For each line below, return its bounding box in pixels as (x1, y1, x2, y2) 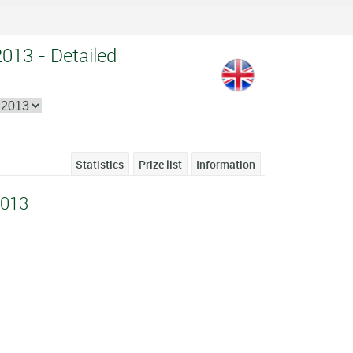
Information (196, 156, 256, 172)
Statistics (76, 156, 124, 172)
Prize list (138, 156, 182, 172)
